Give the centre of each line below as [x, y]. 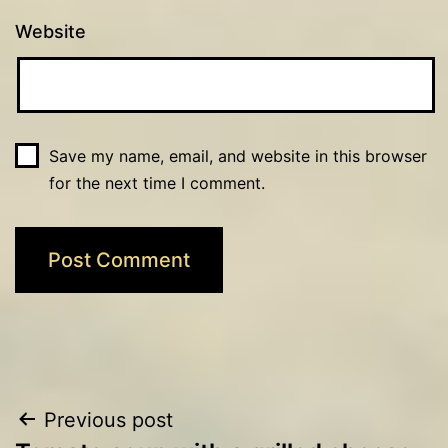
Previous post [108, 419]
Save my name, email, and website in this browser [237, 155]
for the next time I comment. [156, 182]
